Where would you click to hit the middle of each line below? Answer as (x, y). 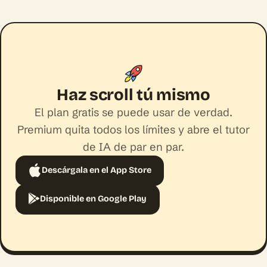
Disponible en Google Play (94, 198)
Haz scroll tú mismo (133, 95)
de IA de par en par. (133, 147)
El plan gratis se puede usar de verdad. (133, 113)
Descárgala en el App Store (97, 170)
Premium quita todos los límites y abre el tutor (133, 130)
